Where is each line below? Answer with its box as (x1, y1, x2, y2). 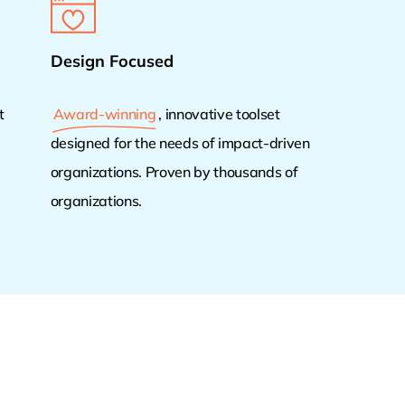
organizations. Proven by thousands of (50, 162, 298, 181)
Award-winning (52, 104, 156, 123)
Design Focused (50, 50, 174, 71)
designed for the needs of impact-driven (50, 133, 310, 152)
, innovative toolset (158, 104, 280, 123)
